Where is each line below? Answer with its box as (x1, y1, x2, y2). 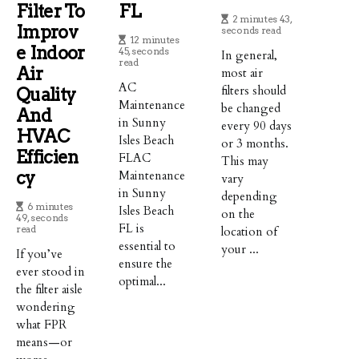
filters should (221, 83, 287, 99)
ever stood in (16, 264, 85, 280)
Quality (16, 84, 76, 106)
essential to (119, 238, 176, 255)
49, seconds (16, 212, 68, 224)
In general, (221, 47, 278, 64)
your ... (221, 241, 260, 258)
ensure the (119, 256, 173, 272)
